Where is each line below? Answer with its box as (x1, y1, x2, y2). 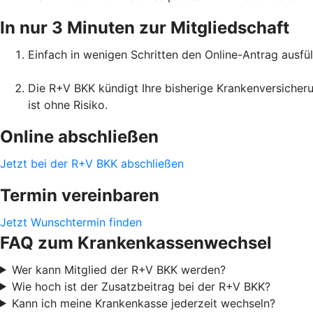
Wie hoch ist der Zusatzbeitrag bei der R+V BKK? (11, 279, 270, 293)
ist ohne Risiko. (28, 97, 108, 112)
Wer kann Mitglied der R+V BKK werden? (11, 262, 226, 277)
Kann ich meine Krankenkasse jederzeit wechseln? (11, 296, 275, 310)
